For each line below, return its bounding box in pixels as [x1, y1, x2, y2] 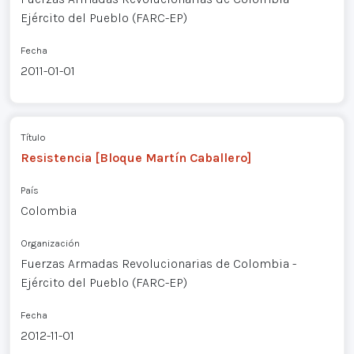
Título [20, 131, 46, 144]
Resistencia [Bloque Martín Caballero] [20, 150, 251, 166]
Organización [20, 237, 80, 250]
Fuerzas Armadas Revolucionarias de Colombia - [20, 256, 296, 272]
